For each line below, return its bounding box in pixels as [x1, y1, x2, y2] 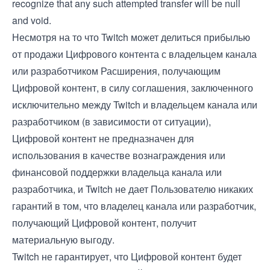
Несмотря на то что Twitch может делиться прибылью [12, 30, 250, 44]
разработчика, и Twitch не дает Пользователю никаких [12, 182, 253, 196]
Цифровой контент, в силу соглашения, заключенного [12, 81, 253, 95]
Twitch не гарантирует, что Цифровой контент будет [12, 250, 242, 263]
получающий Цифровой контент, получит [12, 216, 196, 230]
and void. [12, 13, 51, 27]
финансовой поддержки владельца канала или [12, 165, 222, 179]
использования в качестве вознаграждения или [12, 148, 225, 162]
